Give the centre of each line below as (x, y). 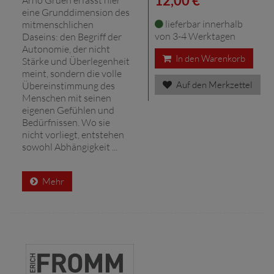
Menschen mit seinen (67, 98)
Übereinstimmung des (68, 85)
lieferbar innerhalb (203, 24)
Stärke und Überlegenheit (76, 61)
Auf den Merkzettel (213, 84)
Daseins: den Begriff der (72, 36)
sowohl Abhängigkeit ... (70, 146)
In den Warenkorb (209, 58)
